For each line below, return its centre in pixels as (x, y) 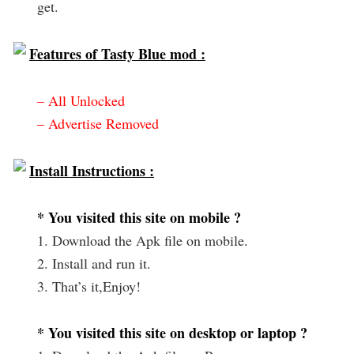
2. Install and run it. (94, 263)
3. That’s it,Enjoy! (89, 286)
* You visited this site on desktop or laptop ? (172, 333)
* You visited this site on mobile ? (139, 217)
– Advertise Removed (98, 123)
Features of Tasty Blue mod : (117, 54)
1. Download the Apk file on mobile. (143, 240)
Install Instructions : (92, 171)
